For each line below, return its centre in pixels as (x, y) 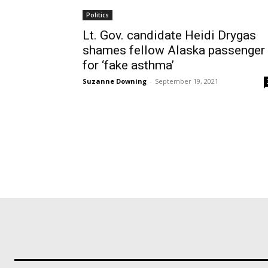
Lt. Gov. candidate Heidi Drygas (169, 35)
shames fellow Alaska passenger (174, 50)
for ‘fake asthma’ (128, 65)
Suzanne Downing (115, 81)
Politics (98, 15)
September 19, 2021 (187, 81)
